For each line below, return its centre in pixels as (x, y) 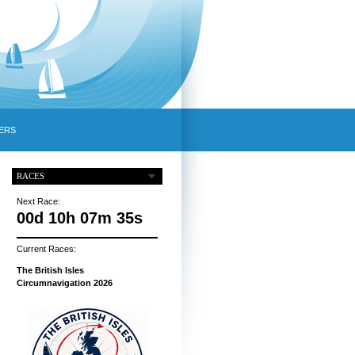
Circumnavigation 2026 (64, 283)
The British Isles (50, 271)
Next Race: (38, 202)
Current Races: (46, 249)
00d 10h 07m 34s (79, 218)
